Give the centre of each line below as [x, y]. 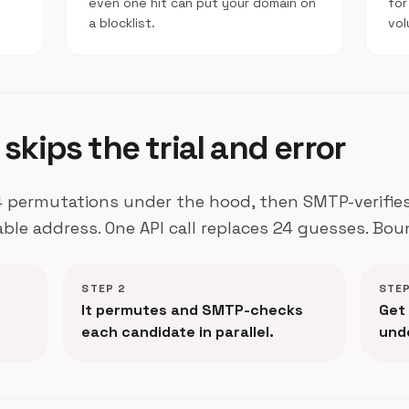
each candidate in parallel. [178, 332]
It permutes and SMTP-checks [193, 310]
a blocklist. [122, 23]
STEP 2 [104, 288]
